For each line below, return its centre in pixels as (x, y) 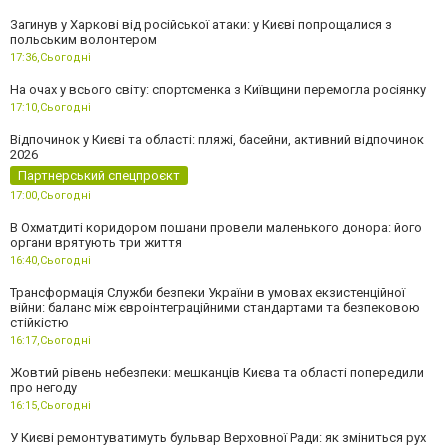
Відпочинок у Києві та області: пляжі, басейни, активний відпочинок (217, 139)
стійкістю (39, 322)
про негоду (43, 387)
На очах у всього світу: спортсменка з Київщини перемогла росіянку (218, 89)
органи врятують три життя (96, 242)
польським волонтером (83, 39)
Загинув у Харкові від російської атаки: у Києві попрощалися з (201, 24)
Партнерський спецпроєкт (99, 175)
